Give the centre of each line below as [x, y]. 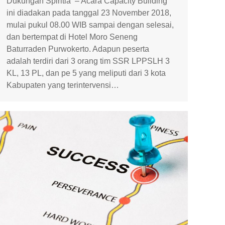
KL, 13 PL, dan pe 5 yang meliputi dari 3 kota [86, 73]
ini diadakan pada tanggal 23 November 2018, [89, 13]
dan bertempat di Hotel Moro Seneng [72, 37]
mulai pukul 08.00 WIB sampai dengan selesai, [90, 25]
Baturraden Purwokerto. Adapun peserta [78, 49]
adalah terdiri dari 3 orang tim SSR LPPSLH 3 [88, 61]
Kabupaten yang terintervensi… [63, 85]
